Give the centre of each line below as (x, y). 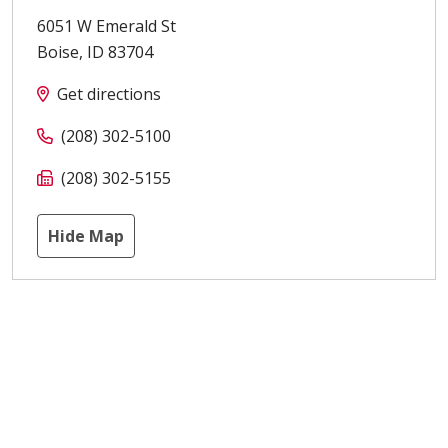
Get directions (109, 94)
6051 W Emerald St (106, 26)
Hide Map (86, 236)
